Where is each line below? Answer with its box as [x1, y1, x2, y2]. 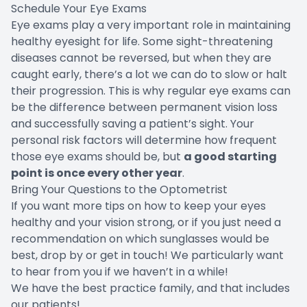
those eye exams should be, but [11, 148, 184, 164]
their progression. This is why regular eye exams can [11, 82, 291, 99]
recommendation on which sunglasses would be [11, 230, 269, 247]
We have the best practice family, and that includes [11, 280, 290, 296]
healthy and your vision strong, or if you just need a [11, 214, 281, 230]
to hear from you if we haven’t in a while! [11, 263, 228, 280]
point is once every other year [11, 164, 182, 181]
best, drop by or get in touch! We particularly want [11, 247, 284, 263]
